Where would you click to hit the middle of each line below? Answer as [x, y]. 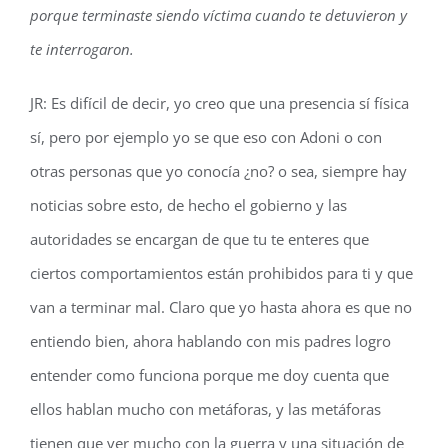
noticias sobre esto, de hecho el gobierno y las [188, 205]
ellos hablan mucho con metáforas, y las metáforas [205, 409]
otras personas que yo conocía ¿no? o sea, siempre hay [218, 171]
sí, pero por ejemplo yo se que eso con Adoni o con [206, 137]
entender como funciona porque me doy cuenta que [209, 375]
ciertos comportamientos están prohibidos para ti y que [221, 273]
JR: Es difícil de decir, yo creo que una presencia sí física [219, 103]
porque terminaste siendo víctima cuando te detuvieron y [218, 15]
